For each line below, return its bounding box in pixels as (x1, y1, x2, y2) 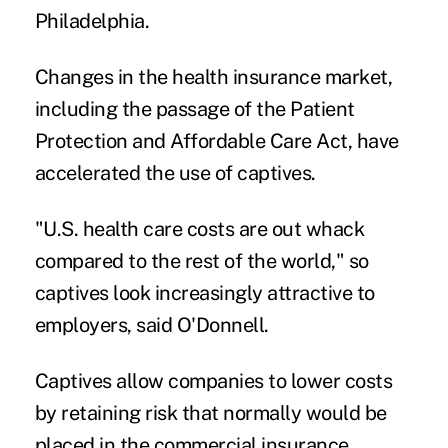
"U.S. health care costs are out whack (34, 216, 365, 241)
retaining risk (61, 400, 178, 425)
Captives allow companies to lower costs (34, 368, 393, 393)
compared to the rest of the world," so (34, 248, 369, 273)
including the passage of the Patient (34, 96, 355, 121)
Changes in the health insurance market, (34, 64, 393, 89)
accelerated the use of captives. (34, 160, 316, 185)
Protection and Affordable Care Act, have (34, 128, 399, 153)
